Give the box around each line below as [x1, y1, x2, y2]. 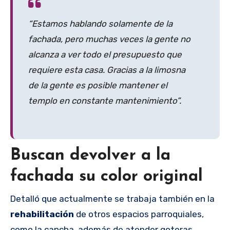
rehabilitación [10, 208, 74, 219]
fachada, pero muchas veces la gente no [28, 33, 190, 44]
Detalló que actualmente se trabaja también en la [10, 193, 215, 204]
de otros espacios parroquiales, [74, 208, 204, 219]
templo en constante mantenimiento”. [28, 95, 181, 106]
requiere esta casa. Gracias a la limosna [28, 64, 185, 75]
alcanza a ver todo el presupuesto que [28, 49, 182, 60]
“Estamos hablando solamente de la [28, 18, 172, 29]
